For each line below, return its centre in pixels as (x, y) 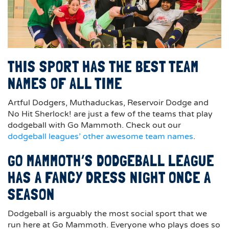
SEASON (31, 194)
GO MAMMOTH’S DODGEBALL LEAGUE (111, 161)
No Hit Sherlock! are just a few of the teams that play (110, 114)
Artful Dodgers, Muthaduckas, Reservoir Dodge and (108, 103)
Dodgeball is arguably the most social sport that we (107, 214)
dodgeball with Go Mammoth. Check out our (94, 125)
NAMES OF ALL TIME (65, 84)
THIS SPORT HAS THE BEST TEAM (103, 67)
